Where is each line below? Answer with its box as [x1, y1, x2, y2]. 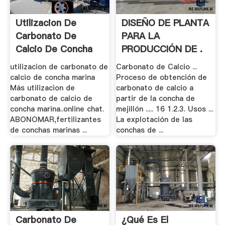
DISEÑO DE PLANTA [122, 17, 209, 30]
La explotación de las [116, 114, 193, 125]
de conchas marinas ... [10, 125, 87, 135]
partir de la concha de [116, 93, 195, 103]
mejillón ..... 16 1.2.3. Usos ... [116, 103, 213, 114]
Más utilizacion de [10, 82, 75, 93]
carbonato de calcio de [10, 93, 92, 103]
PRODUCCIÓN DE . [122, 43, 203, 56]
